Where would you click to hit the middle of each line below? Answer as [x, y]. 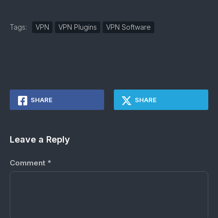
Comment [28, 163]
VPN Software [128, 27]
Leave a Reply [40, 139]
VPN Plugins [78, 27]
